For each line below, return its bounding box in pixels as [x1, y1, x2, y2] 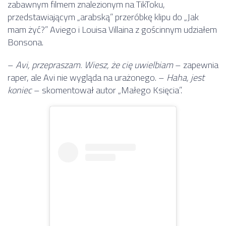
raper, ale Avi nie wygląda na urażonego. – [8, 69, 166, 86]
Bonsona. [8, 34, 43, 51]
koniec [8, 82, 32, 99]
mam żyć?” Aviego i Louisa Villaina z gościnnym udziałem [8, 21, 217, 38]
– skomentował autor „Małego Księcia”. [32, 82, 182, 99]
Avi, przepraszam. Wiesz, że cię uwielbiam [16, 56, 173, 74]
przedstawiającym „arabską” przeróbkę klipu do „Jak [8, 9, 199, 26]
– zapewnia [173, 56, 218, 74]
